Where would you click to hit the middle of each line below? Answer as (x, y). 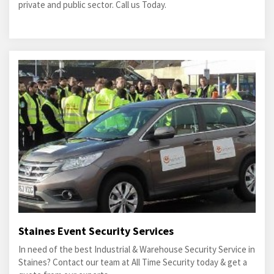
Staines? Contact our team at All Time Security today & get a (133, 262)
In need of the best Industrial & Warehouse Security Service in (137, 249)
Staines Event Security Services (96, 231)
